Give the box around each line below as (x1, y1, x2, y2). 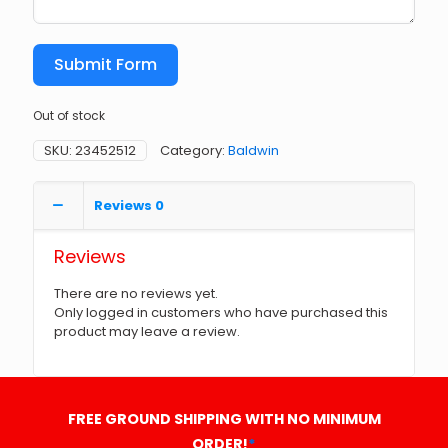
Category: (160, 141, 228, 160)
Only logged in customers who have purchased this (54, 303, 388, 322)
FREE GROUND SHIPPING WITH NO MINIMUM (67, 409, 381, 429)
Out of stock (33, 107, 105, 124)
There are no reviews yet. (54, 284, 218, 303)
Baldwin (228, 141, 279, 160)
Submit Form (54, 53, 157, 76)
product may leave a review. (54, 322, 240, 341)
